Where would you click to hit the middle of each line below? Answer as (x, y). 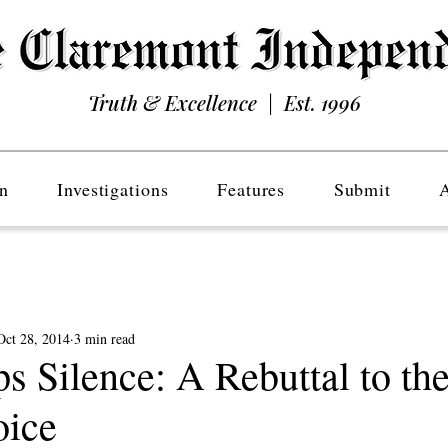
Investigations (113, 189)
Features (251, 189)
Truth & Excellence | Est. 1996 (224, 102)
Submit (362, 189)
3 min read (104, 338)
